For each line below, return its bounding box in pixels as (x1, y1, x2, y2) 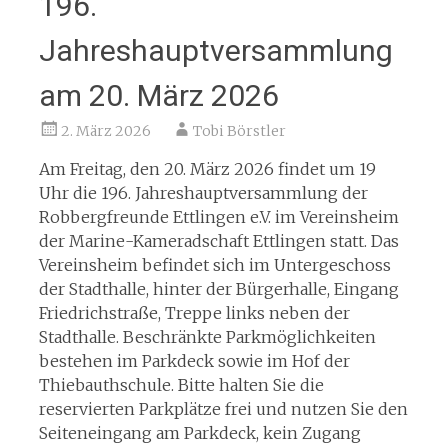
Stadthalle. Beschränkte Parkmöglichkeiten (38, 326, 376, 347)
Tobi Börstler (192, 121, 286, 140)
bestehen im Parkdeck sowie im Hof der (38, 350, 350, 371)
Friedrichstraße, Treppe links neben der (38, 302, 350, 323)
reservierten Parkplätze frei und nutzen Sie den (38, 398, 408, 419)
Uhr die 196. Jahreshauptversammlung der (38, 182, 368, 203)
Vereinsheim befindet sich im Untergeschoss (38, 254, 391, 275)
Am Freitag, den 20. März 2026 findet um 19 (38, 158, 376, 179)
